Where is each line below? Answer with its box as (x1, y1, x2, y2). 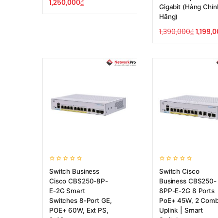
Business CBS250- (159, 177, 217, 185)
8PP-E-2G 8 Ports (159, 187, 215, 195)
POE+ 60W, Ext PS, (49, 206, 109, 214)
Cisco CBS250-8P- (49, 177, 108, 185)
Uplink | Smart (159, 206, 203, 214)
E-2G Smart (49, 187, 85, 195)
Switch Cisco (159, 167, 200, 175)
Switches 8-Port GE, (49, 197, 112, 204)
